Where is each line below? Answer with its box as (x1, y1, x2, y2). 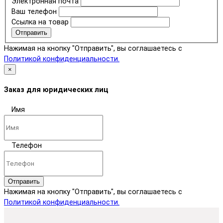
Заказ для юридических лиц (4, 85, 109, 94)
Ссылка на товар (11, 18, 69, 27)
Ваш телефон (11, 7, 57, 16)
